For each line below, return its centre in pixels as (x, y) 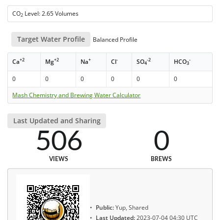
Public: (105, 208)
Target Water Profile (51, 39)
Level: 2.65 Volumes (51, 13)
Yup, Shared (131, 208)
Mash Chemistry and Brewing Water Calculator (77, 95)
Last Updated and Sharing (57, 121)
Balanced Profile (115, 39)
